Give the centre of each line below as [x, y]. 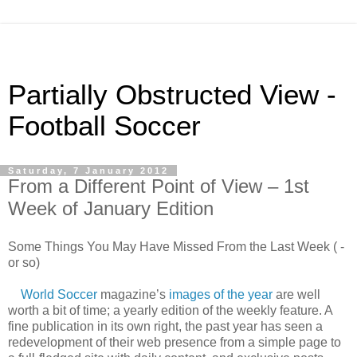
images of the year [221, 294]
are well [296, 294]
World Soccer [59, 294]
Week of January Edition [111, 208]
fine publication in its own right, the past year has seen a [165, 326]
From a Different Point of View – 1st [159, 186]
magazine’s [133, 294]
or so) [24, 262]
